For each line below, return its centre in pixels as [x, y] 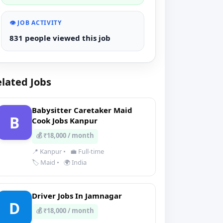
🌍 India [74, 162]
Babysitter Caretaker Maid [82, 110]
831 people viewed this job [60, 38]
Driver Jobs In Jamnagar [77, 196]
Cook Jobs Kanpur [65, 120]
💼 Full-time [86, 151]
